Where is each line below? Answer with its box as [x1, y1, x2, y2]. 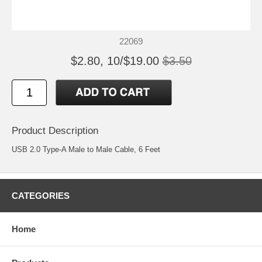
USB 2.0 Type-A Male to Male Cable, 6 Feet [12, 145, 160, 154]
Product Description [12, 125, 98, 137]
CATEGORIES [12, 191, 70, 201]
